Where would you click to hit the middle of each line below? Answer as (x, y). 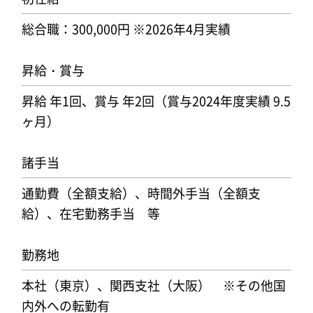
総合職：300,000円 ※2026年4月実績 (126, 29)
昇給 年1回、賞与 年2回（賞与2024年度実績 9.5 (156, 101)
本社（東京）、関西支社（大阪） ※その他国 (153, 285)
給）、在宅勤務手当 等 (90, 213)
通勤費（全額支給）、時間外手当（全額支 (141, 193)
